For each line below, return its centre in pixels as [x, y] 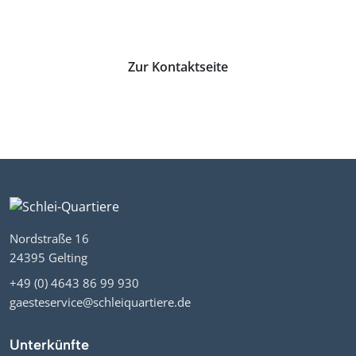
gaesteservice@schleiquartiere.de [100, 302]
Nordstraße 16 [49, 239]
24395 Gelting [48, 258]
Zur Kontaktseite [178, 66]
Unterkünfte [49, 345]
